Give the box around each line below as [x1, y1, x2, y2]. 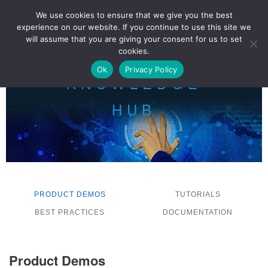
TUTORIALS [175, 190, 221, 199]
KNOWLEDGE [66, 72, 202, 93]
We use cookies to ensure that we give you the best [35, 10, 233, 20]
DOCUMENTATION [163, 208, 233, 217]
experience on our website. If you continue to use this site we [17, 22, 251, 32]
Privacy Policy [125, 64, 178, 74]
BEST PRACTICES [35, 208, 105, 217]
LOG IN [206, 30, 236, 40]
